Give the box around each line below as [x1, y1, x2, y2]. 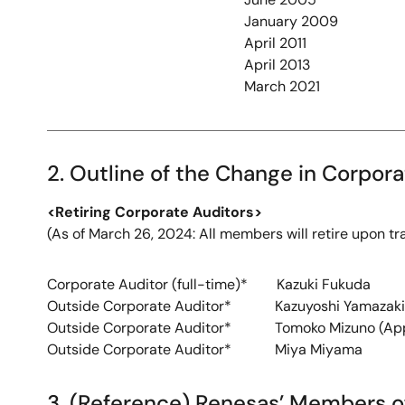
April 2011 [244, 33, 306, 52]
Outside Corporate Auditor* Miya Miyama [47, 340, 363, 359]
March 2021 [244, 77, 320, 96]
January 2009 [244, 12, 338, 31]
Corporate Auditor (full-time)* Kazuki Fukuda [47, 275, 371, 294]
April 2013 [244, 55, 310, 74]
